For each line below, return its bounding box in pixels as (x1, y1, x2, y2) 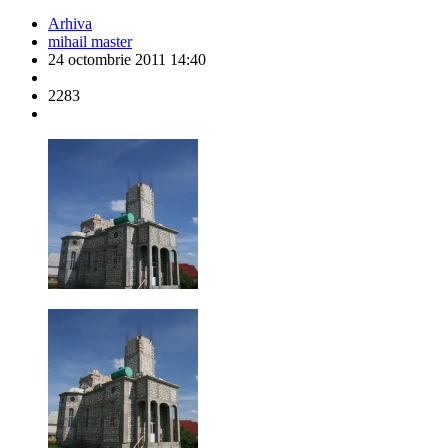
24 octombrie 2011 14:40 (48, 51, 206, 69)
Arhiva (48, 15, 92, 33)
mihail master (48, 33, 132, 51)
